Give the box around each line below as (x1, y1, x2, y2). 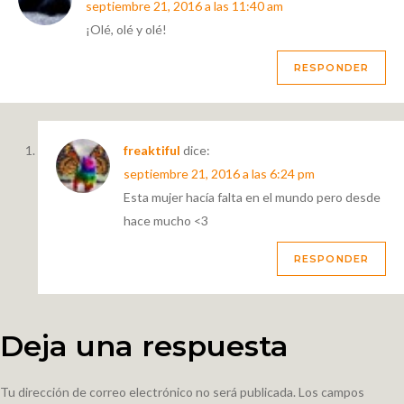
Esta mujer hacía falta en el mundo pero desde (124, 189, 381, 206)
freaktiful (124, 142, 180, 159)
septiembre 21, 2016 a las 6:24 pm (124, 166, 315, 182)
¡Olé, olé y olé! (86, 22, 167, 38)
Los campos (298, 384, 364, 400)
